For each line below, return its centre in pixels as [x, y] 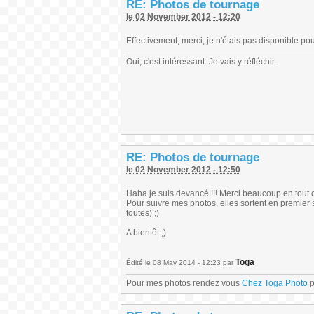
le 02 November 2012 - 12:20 [183, 17]
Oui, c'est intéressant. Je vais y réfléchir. [201, 62]
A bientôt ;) [146, 233]
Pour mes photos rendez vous [184, 283]
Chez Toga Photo [275, 283]
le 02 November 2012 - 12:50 [183, 170]
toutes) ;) [143, 213]
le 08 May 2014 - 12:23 [183, 262]
